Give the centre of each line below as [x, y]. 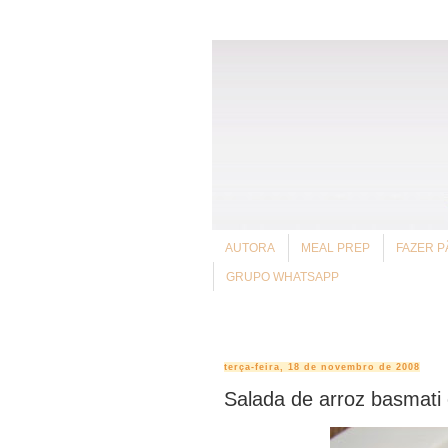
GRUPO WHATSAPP [282, 276]
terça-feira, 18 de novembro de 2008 [322, 366]
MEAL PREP [335, 248]
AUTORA [250, 248]
